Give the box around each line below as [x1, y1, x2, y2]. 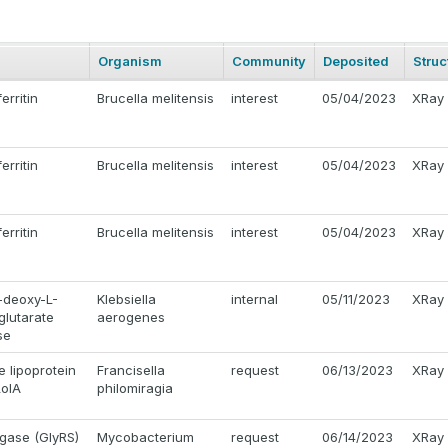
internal [231, 291, 278, 308]
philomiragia [97, 380, 173, 397]
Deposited [323, 53, 389, 70]
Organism [98, 53, 162, 70]
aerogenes [97, 309, 165, 326]
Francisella [97, 362, 165, 379]
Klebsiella [97, 291, 156, 308]
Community [232, 53, 306, 70]
